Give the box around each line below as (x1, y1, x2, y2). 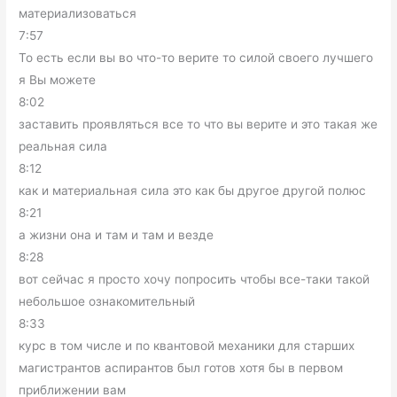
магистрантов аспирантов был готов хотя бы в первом (19, 361, 344, 376)
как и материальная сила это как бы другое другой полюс (19, 183, 367, 198)
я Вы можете (19, 73, 97, 88)
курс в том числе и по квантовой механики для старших (19, 339, 355, 354)
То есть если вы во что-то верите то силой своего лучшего (19, 51, 374, 66)
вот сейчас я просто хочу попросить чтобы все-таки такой (19, 272, 370, 287)
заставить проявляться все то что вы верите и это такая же (19, 117, 378, 132)
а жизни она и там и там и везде (19, 228, 214, 243)
